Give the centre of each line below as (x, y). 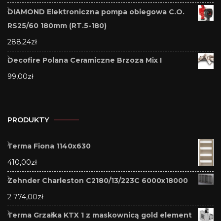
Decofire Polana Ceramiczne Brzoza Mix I (85, 60)
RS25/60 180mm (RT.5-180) (57, 25)
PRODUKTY (28, 120)
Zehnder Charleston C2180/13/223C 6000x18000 (98, 180)
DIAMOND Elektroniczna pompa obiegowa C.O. (96, 12)
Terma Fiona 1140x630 (49, 146)
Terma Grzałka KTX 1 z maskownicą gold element (100, 215)
